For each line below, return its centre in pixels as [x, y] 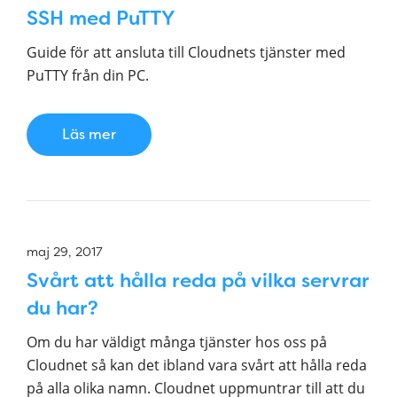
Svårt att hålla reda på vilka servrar [198, 280]
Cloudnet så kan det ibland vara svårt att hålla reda [197, 365]
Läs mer [89, 134]
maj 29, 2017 [65, 252]
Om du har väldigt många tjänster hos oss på [177, 342]
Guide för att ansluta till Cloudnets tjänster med [186, 52]
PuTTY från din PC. [88, 75]
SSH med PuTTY [101, 18]
